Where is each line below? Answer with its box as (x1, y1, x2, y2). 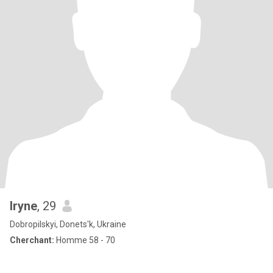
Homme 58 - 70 (54, 235, 115, 245)
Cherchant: (10, 235, 54, 245)
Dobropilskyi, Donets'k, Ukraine (10, 219, 126, 229)
